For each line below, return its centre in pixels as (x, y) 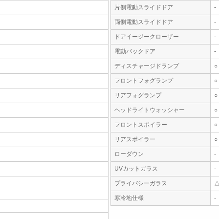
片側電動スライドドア (144, 7)
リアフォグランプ (138, 95)
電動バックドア (135, 51)
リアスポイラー (135, 139)
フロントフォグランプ (144, 81)
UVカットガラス (136, 169)
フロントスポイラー (141, 125)
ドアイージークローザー (147, 37)
